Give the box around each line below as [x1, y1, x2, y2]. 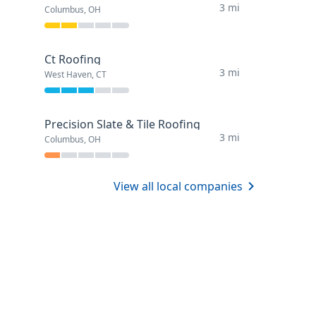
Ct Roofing [44, 51, 101, 68]
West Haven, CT [44, 68, 107, 81]
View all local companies [113, 178, 243, 195]
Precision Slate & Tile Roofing [44, 116, 200, 133]
